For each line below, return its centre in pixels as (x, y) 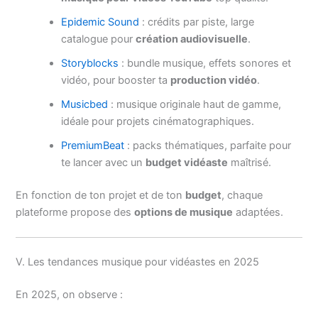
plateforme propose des (75, 212)
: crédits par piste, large (197, 22)
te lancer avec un (104, 163)
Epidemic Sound (100, 22)
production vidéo (214, 81)
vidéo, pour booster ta (116, 81)
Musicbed (85, 105)
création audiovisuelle (192, 39)
